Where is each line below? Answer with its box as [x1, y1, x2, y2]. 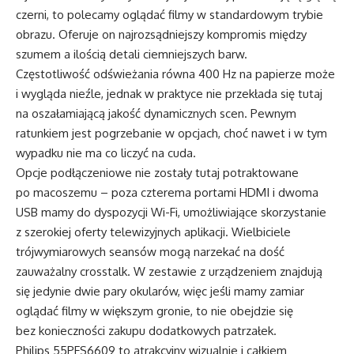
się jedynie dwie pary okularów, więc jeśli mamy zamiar [16, 283, 304, 299]
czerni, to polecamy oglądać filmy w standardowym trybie [16, 6, 323, 22]
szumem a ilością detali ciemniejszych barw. [16, 46, 247, 62]
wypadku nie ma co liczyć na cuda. [16, 145, 196, 160]
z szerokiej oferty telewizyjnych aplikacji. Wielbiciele [16, 224, 291, 239]
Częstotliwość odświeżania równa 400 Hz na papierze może [16, 66, 335, 81]
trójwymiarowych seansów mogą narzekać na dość [16, 243, 284, 259]
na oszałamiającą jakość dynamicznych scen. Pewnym [16, 105, 296, 121]
